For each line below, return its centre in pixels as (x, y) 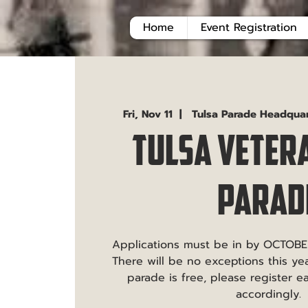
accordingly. (268, 294)
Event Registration (249, 27)
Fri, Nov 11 (148, 114)
